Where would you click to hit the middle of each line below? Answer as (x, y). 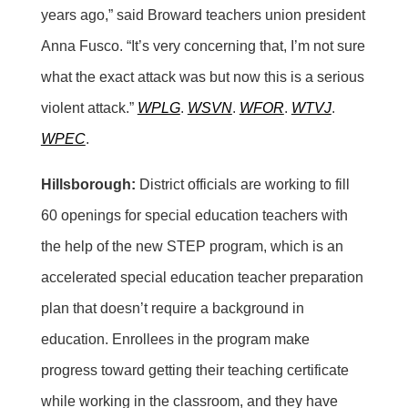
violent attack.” (89, 107)
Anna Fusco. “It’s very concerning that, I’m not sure (203, 46)
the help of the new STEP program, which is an (192, 246)
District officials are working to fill (242, 184)
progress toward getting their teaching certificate (194, 370)
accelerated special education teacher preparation (202, 277)
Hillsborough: (88, 184)
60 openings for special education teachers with (194, 215)
